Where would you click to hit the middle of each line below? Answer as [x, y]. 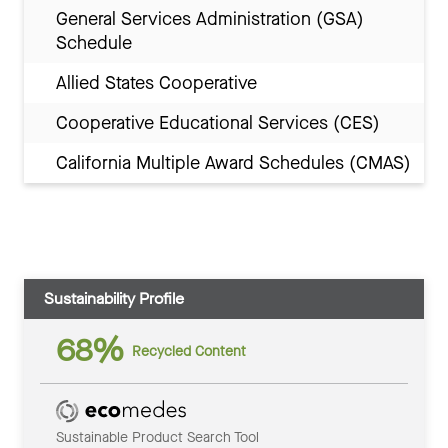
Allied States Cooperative [156, 83]
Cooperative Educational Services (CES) [218, 123]
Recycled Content [189, 351]
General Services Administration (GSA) [210, 19]
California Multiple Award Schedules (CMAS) [233, 163]
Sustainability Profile [114, 299]
